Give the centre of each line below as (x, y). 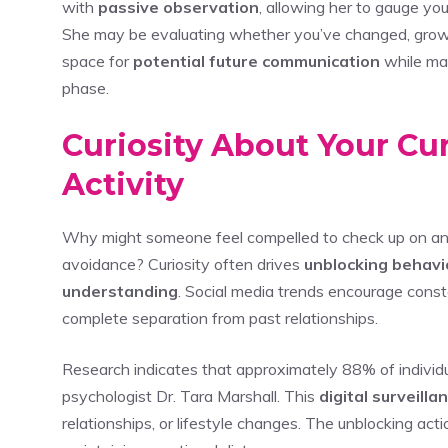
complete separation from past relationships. (220, 317)
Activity (123, 184)
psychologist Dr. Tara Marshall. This (190, 395)
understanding (120, 290)
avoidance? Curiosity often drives (183, 263)
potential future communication (256, 60)
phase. (85, 87)
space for (97, 60)
